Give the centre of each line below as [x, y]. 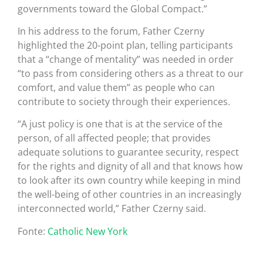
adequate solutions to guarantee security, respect [128, 152]
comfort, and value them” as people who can [116, 87]
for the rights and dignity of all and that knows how [130, 166]
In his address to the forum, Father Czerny [111, 31]
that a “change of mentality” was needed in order [126, 59]
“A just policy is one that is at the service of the [120, 124]
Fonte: [33, 231]
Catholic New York [87, 231]
